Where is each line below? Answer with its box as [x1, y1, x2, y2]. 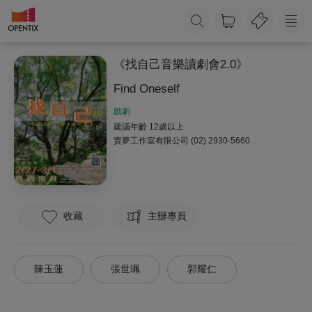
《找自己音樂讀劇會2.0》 [113, 58, 248, 71]
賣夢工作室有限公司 [113, 136, 189, 146]
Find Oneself [113, 82, 180, 95]
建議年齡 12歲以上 [113, 122, 184, 132]
